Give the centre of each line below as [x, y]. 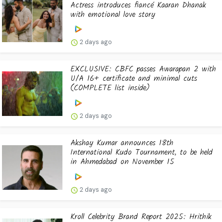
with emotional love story [113, 14]
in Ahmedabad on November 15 [122, 162]
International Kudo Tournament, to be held [141, 153]
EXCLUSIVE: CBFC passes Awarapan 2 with [143, 69]
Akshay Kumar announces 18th [122, 143]
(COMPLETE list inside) [110, 88]
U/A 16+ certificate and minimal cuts [134, 79]
